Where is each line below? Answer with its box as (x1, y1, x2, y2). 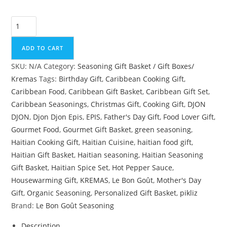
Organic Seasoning (27, 187, 91, 198)
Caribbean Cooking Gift (105, 73, 184, 84)
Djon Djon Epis (33, 111, 83, 122)
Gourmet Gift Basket (63, 124, 132, 134)
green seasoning (135, 124, 192, 134)
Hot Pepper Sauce (112, 162, 173, 172)
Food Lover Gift (163, 111, 214, 122)
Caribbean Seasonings (11, 99, 88, 109)
